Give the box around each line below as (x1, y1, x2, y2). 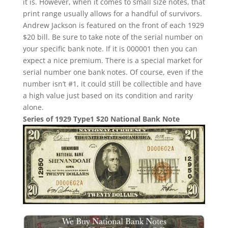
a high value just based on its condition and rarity (22, 90, 193, 100)
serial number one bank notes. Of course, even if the (22, 67, 203, 77)
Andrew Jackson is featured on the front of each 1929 (22, 20, 204, 30)
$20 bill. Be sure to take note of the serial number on (22, 32, 203, 42)
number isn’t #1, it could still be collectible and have (22, 78, 202, 89)
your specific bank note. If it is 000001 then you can (22, 43, 197, 53)
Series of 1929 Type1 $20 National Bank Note (22, 113, 180, 124)
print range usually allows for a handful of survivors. (22, 8, 202, 18)
